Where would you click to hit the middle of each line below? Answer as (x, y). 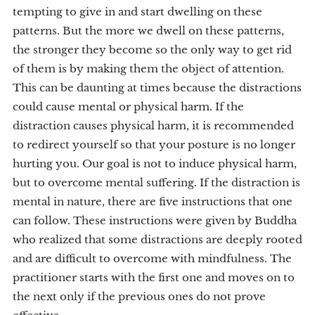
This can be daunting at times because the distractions (157, 88)
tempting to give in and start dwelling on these (137, 12)
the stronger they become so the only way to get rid (152, 50)
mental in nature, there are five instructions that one (153, 201)
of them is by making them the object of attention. (148, 69)
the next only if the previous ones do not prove (139, 296)
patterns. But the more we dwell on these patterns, (148, 31)
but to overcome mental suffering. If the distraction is (156, 182)
